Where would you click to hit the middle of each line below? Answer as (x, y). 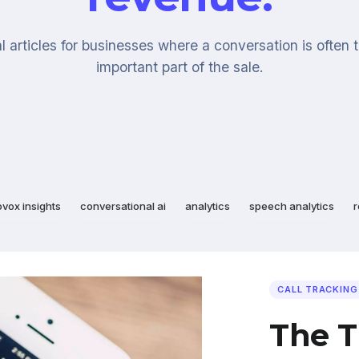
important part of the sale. (179, 67)
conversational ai (123, 206)
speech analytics (292, 206)
